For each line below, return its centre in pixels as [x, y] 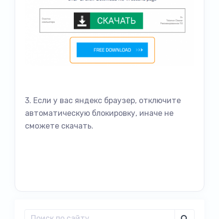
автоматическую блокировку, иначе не [99, 113]
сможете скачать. [59, 126]
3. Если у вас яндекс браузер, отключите [103, 100]
